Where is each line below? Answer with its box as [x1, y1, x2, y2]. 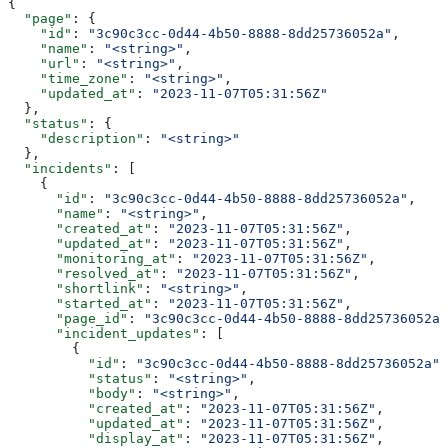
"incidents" [8, 160, 112, 176]
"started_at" [8, 295, 152, 311]
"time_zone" [8, 70, 128, 86]
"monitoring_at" [8, 250, 176, 266]
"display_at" [8, 430, 184, 446]
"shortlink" [8, 280, 144, 296]
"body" [8, 385, 136, 401]
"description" [8, 130, 144, 146]
